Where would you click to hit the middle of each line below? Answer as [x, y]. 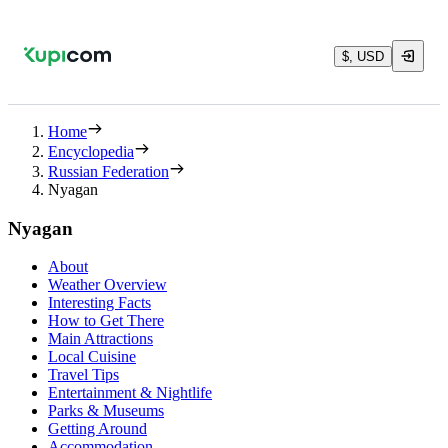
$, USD [363, 56]
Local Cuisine [92, 357]
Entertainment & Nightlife [130, 393]
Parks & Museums [106, 411]
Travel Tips [83, 375]
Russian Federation [108, 171]
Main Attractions [100, 339]
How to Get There [106, 321]
